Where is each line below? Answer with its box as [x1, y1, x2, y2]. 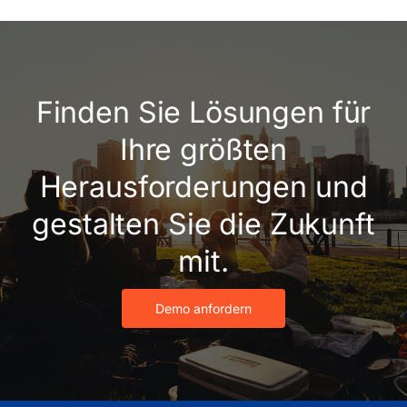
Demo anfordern [155, 301, 252, 317]
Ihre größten [119, 132, 288, 168]
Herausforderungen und [39, 169, 368, 205]
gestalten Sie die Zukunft [32, 206, 375, 243]
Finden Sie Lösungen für [35, 94, 372, 131]
